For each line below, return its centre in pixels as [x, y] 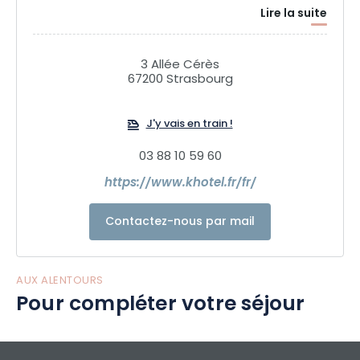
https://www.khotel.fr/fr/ [180, 184]
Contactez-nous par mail [180, 222]
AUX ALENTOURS [60, 281]
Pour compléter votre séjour [161, 305]
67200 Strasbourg [180, 80]
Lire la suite [294, 14]
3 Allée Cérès [180, 65]
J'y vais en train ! [189, 125]
